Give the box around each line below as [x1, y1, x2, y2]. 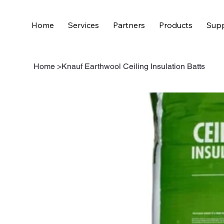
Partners [112, 20, 145, 30]
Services [67, 20, 99, 30]
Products [158, 20, 192, 30]
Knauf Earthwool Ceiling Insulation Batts [61, 61, 205, 71]
